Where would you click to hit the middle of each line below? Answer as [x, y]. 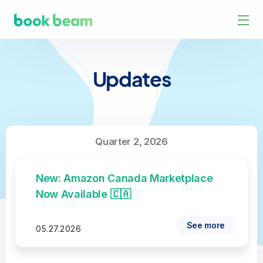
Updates [131, 79]
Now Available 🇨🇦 [83, 194]
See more [205, 225]
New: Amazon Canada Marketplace [124, 178]
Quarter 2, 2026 [131, 141]
